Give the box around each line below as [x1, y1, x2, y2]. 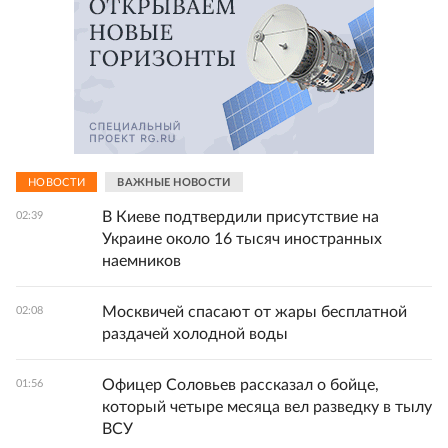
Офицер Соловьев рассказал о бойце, [102, 377, 379, 394]
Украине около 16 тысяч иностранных [102, 231, 382, 248]
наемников [102, 253, 181, 270]
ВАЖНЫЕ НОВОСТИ [117, 176, 231, 188]
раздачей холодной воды [102, 326, 288, 343]
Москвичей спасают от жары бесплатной [102, 304, 407, 321]
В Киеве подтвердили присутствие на [102, 209, 379, 226]
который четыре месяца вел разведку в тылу [102, 399, 432, 416]
